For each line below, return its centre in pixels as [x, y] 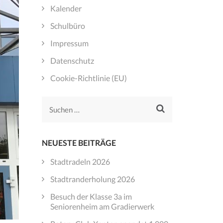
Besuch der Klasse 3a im [91, 196]
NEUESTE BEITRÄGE [79, 143]
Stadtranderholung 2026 [92, 179]
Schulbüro [67, 26]
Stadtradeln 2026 [80, 161]
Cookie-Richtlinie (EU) [88, 78]
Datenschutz [72, 61]
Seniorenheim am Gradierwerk [102, 206]
